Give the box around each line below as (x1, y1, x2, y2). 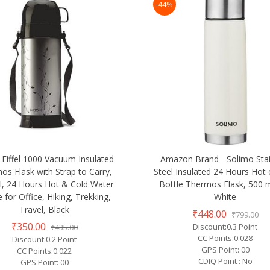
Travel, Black (19, 203, 70, 215)
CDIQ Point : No (198, 255, 253, 266)
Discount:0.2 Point (12, 233, 77, 245)
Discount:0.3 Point (193, 221, 258, 232)
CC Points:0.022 (17, 245, 72, 256)
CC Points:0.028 (198, 232, 253, 243)
